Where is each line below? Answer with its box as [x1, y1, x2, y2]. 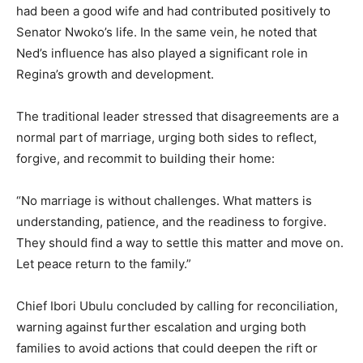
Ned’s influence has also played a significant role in [16, 45, 308, 62]
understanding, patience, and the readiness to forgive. [16, 214, 327, 230]
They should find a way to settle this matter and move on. [16, 235, 344, 251]
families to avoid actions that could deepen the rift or [16, 340, 318, 357]
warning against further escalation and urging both [16, 319, 306, 335]
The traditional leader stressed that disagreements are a [16, 109, 339, 125]
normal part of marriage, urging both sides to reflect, [16, 130, 317, 146]
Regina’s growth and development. [16, 66, 214, 83]
